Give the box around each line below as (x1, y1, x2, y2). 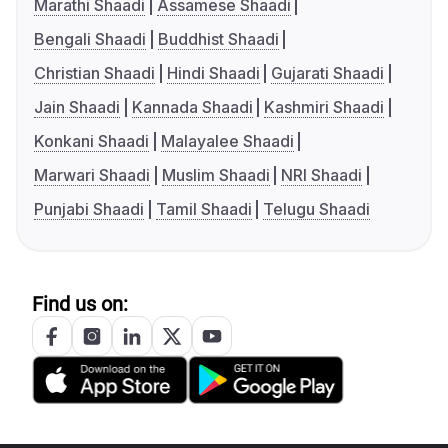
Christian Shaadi (34, 63, 155, 84)
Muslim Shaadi (161, 165, 270, 186)
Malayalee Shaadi (160, 131, 294, 152)
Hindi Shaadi (166, 63, 260, 84)
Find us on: (32, 292, 128, 317)
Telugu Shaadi (263, 199, 371, 220)
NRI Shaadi (281, 165, 363, 186)
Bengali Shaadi (34, 29, 146, 50)
